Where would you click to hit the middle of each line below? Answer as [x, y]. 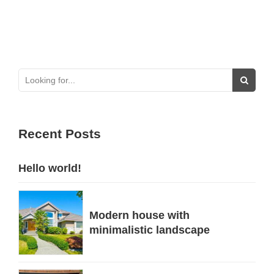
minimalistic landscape [150, 230]
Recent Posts [60, 134]
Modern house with [140, 215]
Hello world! [50, 168]
